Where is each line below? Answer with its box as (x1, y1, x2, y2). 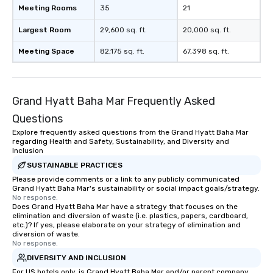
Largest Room (18, 26, 71, 35)
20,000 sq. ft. (183, 26, 231, 35)
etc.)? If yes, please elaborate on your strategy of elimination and (12, 221, 241, 230)
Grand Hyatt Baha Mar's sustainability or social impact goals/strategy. (12, 184, 260, 193)
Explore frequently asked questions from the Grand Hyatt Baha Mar (12, 128, 249, 137)
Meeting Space (18, 47, 74, 56)
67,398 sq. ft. (183, 47, 229, 56)
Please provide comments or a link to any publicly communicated (12, 175, 239, 184)
